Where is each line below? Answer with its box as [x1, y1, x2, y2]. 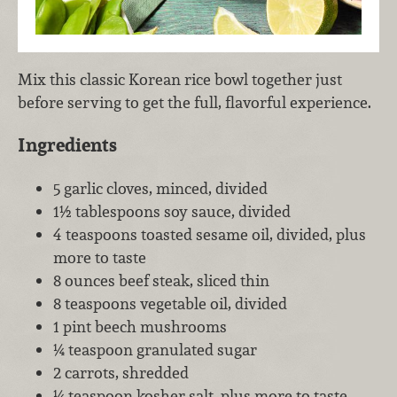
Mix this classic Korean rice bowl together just [18, 68, 342, 90]
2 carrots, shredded [53, 362, 189, 383]
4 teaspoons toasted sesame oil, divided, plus [53, 223, 366, 245]
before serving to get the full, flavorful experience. [18, 91, 371, 113]
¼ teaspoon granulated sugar [53, 339, 257, 360]
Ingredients [18, 133, 117, 158]
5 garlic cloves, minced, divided [53, 177, 268, 198]
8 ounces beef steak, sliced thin [53, 269, 269, 291]
